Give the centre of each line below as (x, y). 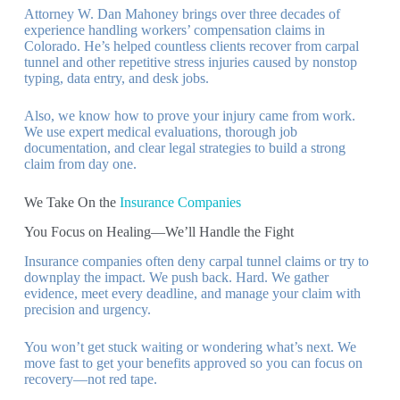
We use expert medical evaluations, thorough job (160, 132)
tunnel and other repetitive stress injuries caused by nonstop (190, 62)
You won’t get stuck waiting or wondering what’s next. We (190, 347)
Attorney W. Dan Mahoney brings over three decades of (182, 14)
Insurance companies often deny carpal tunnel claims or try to (196, 262)
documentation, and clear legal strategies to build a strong (184, 148)
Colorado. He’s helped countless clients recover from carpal (191, 46)
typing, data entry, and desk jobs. (116, 79)
